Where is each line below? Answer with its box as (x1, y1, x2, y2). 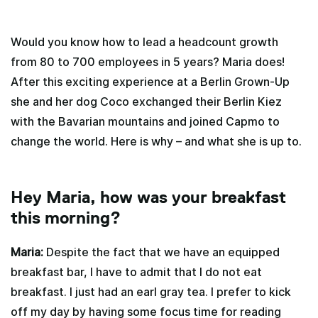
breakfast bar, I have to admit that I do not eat (11, 265, 262, 279)
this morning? (11, 207, 121, 227)
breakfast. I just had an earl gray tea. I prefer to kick (11, 285, 291, 299)
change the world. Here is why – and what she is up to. (11, 134, 302, 148)
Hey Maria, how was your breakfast (11, 187, 286, 207)
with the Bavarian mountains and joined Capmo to (11, 114, 280, 128)
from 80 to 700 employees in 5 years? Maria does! (11, 55, 285, 69)
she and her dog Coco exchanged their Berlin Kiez (11, 94, 282, 109)
